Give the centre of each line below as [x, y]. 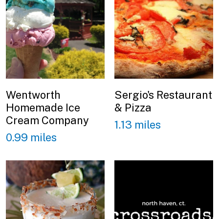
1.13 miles [138, 124]
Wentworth [33, 95]
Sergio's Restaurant [163, 95]
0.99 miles [31, 137]
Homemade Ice [43, 108]
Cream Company [47, 120]
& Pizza [133, 108]
